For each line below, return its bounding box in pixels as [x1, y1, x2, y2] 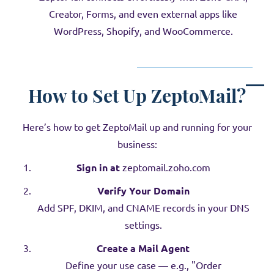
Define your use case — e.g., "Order [65, 260, 221, 271]
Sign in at [76, 162, 120, 173]
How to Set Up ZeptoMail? [28, 83, 246, 107]
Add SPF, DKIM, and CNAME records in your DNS [37, 202, 250, 213]
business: [117, 139, 157, 150]
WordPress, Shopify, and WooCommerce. [53, 26, 233, 37]
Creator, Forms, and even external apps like [49, 9, 237, 20]
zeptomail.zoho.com [119, 162, 210, 173]
